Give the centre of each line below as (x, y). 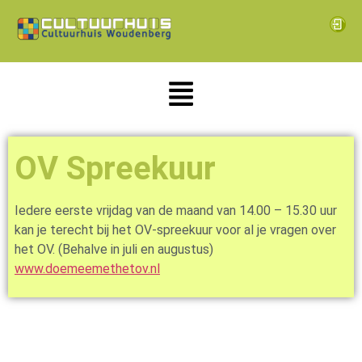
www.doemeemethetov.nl (87, 269)
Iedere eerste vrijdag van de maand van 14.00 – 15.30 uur (176, 211)
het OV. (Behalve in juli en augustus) (117, 250)
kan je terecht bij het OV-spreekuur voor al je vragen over (175, 230)
